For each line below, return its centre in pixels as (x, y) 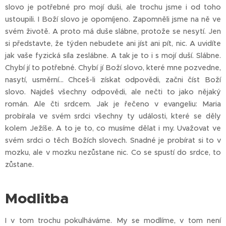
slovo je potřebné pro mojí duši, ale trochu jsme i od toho (113, 7)
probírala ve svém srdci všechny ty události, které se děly (113, 116)
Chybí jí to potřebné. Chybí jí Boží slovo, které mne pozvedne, (113, 68)
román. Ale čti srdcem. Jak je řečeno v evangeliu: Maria (113, 104)
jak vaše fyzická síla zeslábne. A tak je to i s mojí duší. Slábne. (113, 56)
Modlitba (37, 199)
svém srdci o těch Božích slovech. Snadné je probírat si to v (113, 140)
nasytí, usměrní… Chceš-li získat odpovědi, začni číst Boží (113, 80)
